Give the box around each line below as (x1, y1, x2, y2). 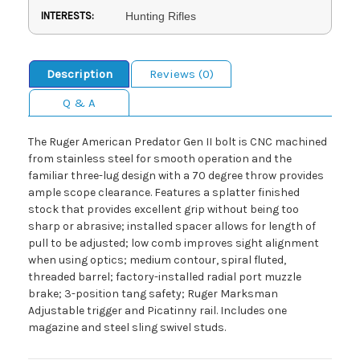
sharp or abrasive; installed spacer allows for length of (28, 219, 316, 233)
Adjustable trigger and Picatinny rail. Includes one (28, 303, 287, 317)
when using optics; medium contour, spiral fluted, (28, 252, 286, 267)
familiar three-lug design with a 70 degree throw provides (28, 168, 324, 182)
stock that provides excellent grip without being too (28, 202, 299, 216)
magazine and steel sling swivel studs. (28, 320, 226, 334)
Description (46, 66, 112, 81)
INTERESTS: (41, 9, 94, 22)
